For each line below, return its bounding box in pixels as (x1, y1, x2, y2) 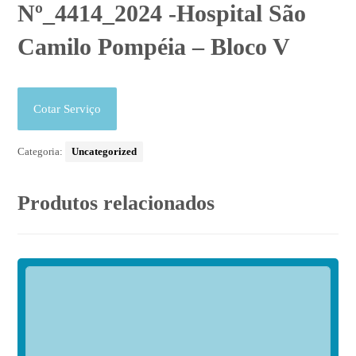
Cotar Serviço (33, 103, 102, 116)
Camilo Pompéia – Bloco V (17, 33, 291, 60)
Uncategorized (72, 145, 137, 158)
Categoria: (17, 145, 66, 158)
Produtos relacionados (17, 192, 215, 215)
